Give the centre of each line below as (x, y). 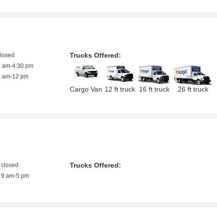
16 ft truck (154, 89)
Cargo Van (86, 89)
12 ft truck (120, 89)
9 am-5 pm (15, 176)
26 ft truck (193, 89)
